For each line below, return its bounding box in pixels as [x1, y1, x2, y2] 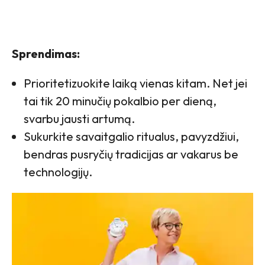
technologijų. [24, 164, 92, 179]
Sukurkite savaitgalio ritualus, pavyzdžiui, [24, 128, 239, 144]
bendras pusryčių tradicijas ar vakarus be [24, 146, 238, 161]
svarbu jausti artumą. [24, 111, 135, 126]
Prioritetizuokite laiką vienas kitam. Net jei [24, 75, 247, 91]
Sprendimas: [12, 46, 80, 61]
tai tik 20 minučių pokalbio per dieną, [24, 93, 216, 108]
